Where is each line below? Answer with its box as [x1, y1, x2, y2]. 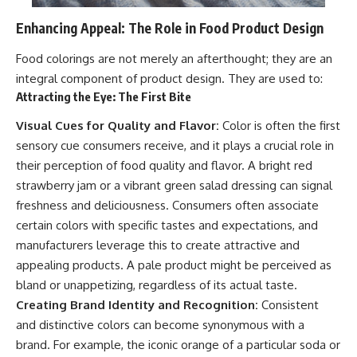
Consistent [258, 297, 319, 313]
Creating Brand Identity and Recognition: [16, 297, 258, 313]
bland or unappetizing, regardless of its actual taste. [16, 277, 297, 293]
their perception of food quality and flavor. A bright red [16, 158, 312, 174]
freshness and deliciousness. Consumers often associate [16, 198, 319, 214]
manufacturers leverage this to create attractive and [16, 237, 300, 253]
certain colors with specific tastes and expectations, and [16, 218, 318, 233]
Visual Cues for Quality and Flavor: [16, 118, 219, 134]
